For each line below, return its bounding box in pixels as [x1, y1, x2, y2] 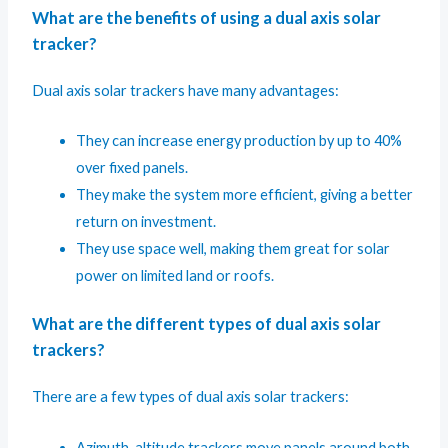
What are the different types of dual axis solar [32, 314, 382, 334]
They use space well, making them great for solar [76, 240, 391, 258]
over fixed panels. [76, 159, 189, 177]
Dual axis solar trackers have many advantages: [32, 81, 340, 99]
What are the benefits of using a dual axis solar [32, 7, 382, 27]
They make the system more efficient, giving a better [76, 186, 414, 204]
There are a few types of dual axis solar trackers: [32, 388, 350, 406]
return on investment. [76, 213, 217, 231]
